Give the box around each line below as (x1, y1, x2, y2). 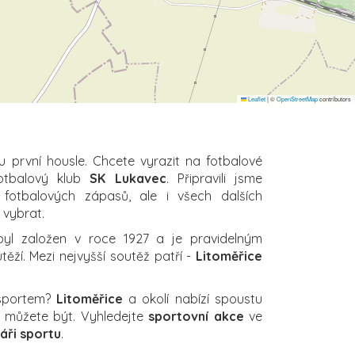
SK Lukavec (90, 170, 166, 186)
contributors (318, 94, 351, 103)
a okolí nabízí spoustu (122, 290, 263, 307)
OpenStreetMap (277, 94, 318, 103)
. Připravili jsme (166, 170, 262, 186)
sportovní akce (148, 307, 244, 324)
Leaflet (246, 94, 265, 103)
